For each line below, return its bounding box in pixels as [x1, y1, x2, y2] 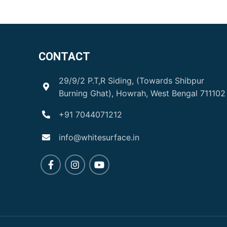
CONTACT [39, 50, 91, 63]
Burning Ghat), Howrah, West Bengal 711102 [58, 88, 225, 98]
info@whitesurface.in [58, 132, 139, 142]
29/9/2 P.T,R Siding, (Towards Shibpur [58, 75, 204, 86]
